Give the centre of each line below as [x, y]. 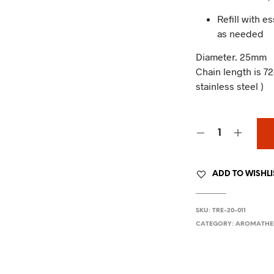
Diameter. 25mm [231, 56]
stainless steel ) [230, 86]
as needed [241, 33]
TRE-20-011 [229, 210]
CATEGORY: [216, 224]
